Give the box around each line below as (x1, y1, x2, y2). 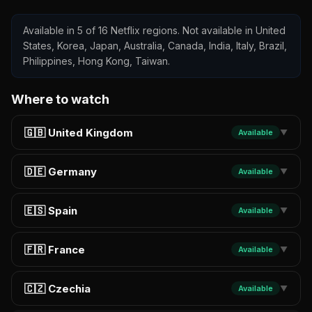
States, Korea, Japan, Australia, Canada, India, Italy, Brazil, (23, 40, 287, 52)
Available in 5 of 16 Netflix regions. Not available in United (23, 24, 286, 36)
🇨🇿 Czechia (24, 281, 91, 295)
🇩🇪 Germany (24, 164, 97, 178)
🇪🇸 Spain (24, 203, 77, 217)
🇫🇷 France (24, 242, 85, 256)
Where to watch (11, 92, 109, 107)
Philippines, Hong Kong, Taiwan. (23, 55, 170, 67)
